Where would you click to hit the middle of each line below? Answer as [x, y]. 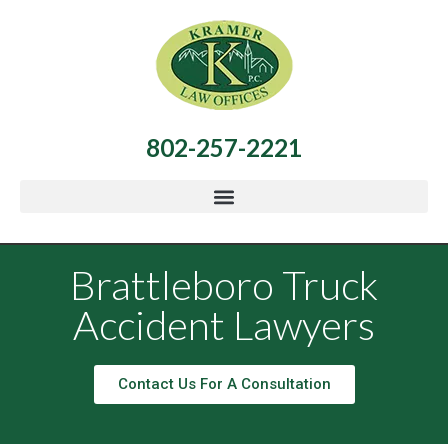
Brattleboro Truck [224, 285]
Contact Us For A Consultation [224, 384]
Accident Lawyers [224, 325]
